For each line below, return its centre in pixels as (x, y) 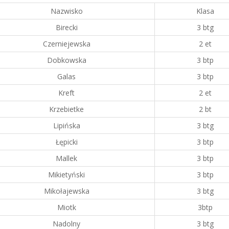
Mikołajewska (66, 191)
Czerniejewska (66, 44)
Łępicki (66, 142)
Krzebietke (66, 109)
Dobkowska (66, 60)
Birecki (66, 27)
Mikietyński (66, 175)
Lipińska (66, 125)
